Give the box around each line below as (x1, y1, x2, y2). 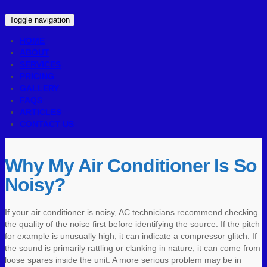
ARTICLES (20, 107, 61, 117)
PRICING (20, 71, 54, 81)
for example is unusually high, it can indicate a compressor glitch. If (5, 231, 257, 241)
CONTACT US (20, 119, 74, 129)
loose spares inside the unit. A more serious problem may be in (5, 254, 241, 265)
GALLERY (20, 83, 59, 93)
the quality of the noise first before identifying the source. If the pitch (5, 219, 260, 229)
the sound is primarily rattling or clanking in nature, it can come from (5, 243, 260, 253)
